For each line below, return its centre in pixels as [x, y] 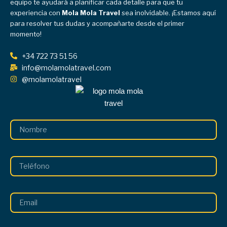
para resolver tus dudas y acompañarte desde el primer [97, 23]
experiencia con [36, 12]
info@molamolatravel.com [66, 67]
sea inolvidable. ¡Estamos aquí [168, 12]
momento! [26, 34]
